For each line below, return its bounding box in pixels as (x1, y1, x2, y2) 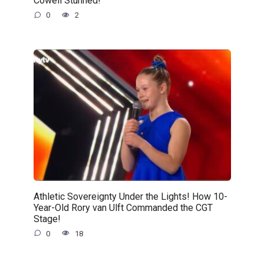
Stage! (33, 213, 61, 225)
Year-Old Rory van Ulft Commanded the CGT (33, 202, 213, 213)
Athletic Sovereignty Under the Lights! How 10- (33, 190, 227, 202)
